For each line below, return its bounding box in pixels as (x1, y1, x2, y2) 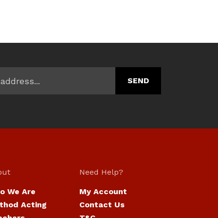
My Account (79, 187, 127, 196)
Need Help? (79, 167, 123, 177)
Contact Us (79, 200, 125, 209)
